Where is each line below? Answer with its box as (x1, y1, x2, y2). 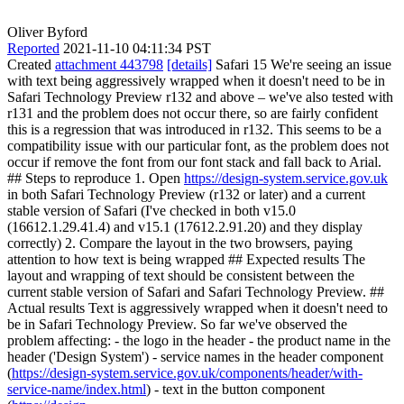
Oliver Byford (7, 23, 87, 40)
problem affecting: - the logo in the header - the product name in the (7, 332, 390, 348)
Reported (7, 40, 60, 56)
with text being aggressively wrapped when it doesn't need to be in (7, 72, 385, 88)
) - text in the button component (146, 381, 325, 397)
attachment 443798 (55, 56, 163, 72)
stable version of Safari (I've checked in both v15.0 (7, 202, 296, 218)
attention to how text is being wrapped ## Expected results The (7, 251, 365, 267)
